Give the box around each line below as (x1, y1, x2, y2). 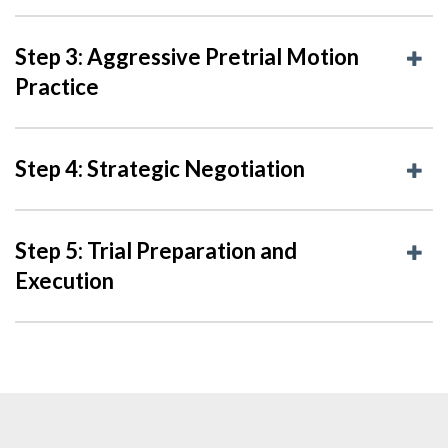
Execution (15, 266, 114, 294)
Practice (15, 72, 99, 100)
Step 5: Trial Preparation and (15, 236, 297, 264)
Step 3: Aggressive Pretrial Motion (15, 42, 359, 70)
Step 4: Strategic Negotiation (15, 154, 305, 182)
